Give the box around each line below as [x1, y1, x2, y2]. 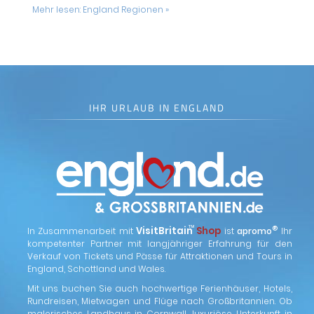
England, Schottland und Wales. [27, 262, 165, 275]
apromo [237, 224, 273, 237]
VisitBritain [136, 224, 193, 238]
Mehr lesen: [32, 4, 83, 15]
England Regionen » [82, 4, 169, 15]
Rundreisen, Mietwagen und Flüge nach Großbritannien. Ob [27, 294, 292, 307]
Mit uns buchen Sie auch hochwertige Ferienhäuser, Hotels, [27, 282, 292, 294]
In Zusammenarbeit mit [27, 224, 137, 237]
